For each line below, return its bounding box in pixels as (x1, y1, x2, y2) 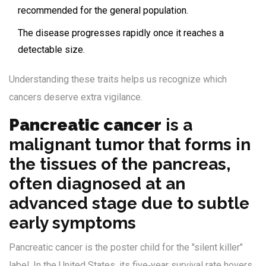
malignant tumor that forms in (9, 135, 251, 155)
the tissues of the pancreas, (9, 154, 230, 175)
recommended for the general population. (18, 5, 188, 17)
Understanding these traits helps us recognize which (9, 74, 227, 85)
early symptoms (9, 213, 136, 233)
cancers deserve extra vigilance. (9, 91, 142, 103)
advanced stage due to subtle (9, 194, 249, 214)
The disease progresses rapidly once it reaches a (18, 27, 224, 39)
